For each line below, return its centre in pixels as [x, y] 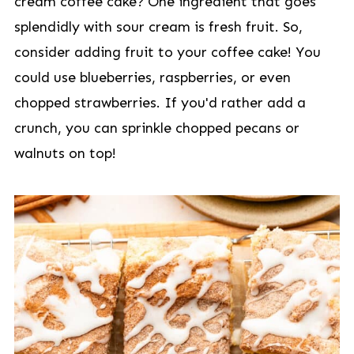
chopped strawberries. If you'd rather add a [160, 103]
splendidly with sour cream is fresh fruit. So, [158, 27]
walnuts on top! [65, 153]
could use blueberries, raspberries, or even [152, 77]
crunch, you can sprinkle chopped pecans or [156, 128]
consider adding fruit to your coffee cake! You [167, 52]
